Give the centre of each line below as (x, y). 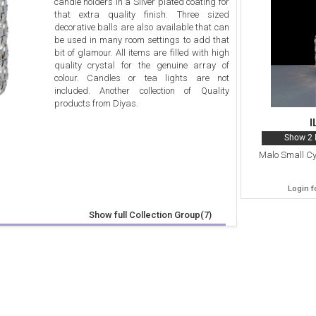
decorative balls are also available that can (141, 27)
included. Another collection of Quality (141, 90)
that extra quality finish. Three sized (141, 14)
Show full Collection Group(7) (150, 214)
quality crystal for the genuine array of (141, 65)
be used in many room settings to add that (141, 39)
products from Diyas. (96, 103)
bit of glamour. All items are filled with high (141, 52)
